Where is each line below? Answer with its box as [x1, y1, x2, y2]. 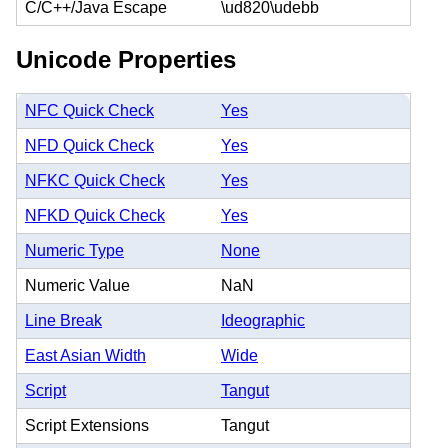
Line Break [25, 312, 102, 330]
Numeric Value [25, 277, 130, 295]
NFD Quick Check [25, 137, 154, 155]
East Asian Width [25, 347, 146, 365]
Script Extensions [25, 417, 149, 435]
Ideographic [221, 312, 305, 330]
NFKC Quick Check [25, 172, 165, 190]
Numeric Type [25, 242, 124, 260]
